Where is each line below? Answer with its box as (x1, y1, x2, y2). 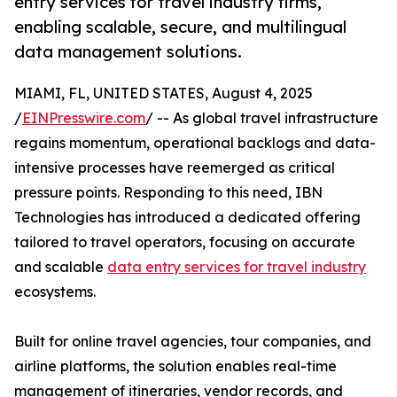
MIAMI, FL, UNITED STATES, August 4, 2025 (14, 84, 313, 103)
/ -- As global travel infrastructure (145, 109, 378, 128)
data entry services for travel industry (107, 258, 366, 276)
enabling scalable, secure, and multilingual (14, 17, 346, 37)
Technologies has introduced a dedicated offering (14, 208, 361, 227)
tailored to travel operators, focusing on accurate (14, 233, 355, 252)
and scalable (14, 258, 107, 276)
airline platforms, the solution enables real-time (14, 357, 337, 376)
